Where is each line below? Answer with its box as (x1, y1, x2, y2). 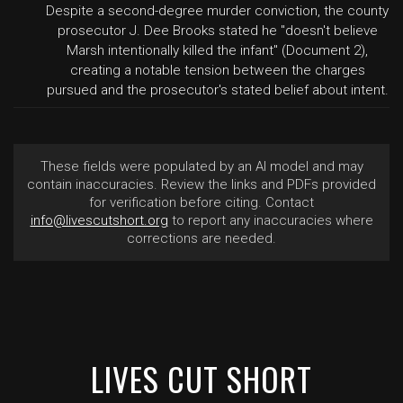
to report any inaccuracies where (167, 212, 373, 228)
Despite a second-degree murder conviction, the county (46, 3, 389, 19)
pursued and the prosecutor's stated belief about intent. (46, 82, 389, 98)
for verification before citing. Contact (89, 194, 314, 210)
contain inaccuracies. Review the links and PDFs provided (27, 176, 376, 193)
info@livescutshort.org (30, 212, 168, 228)
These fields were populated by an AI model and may (40, 158, 363, 175)
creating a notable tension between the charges (69, 62, 365, 78)
